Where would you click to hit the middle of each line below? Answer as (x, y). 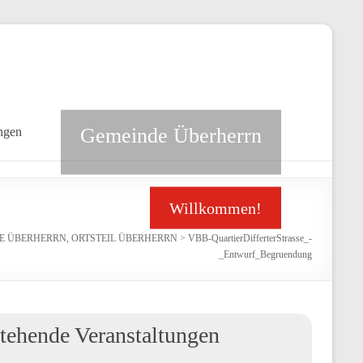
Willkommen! (215, 208)
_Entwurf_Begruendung (265, 254)
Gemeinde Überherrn (171, 135)
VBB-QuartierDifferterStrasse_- (250, 238)
